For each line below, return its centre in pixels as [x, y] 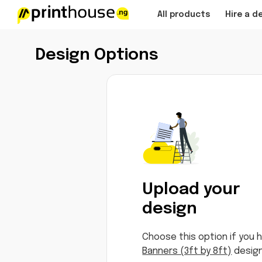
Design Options [97, 55]
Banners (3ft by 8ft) [187, 251]
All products [184, 14]
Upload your [192, 190]
